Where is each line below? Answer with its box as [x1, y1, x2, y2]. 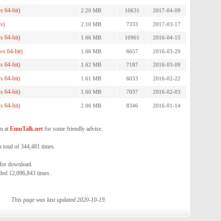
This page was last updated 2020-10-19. [11, 196, 106, 203]
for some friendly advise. [42, 125, 103, 132]
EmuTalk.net [9, 125, 43, 132]
